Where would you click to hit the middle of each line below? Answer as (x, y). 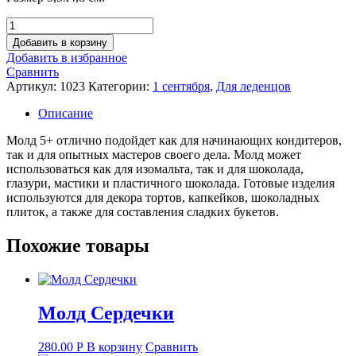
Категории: (120, 86)
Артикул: (33, 86)
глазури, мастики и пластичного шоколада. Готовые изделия (170, 183)
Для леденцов (253, 86)
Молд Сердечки (106, 313)
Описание (66, 113)
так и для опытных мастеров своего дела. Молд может (154, 154)
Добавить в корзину (60, 42)
